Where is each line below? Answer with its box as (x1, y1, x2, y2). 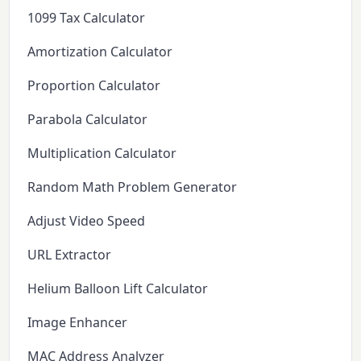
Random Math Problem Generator (27, 177, 238, 196)
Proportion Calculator (27, 76, 161, 94)
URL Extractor (27, 245, 112, 263)
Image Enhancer (27, 313, 128, 331)
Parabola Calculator (27, 110, 148, 128)
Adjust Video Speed (27, 211, 146, 230)
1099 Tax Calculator (27, 8, 146, 27)
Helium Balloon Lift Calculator (27, 279, 209, 297)
